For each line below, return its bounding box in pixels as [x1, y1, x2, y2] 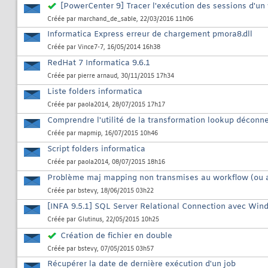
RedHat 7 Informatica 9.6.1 [47, 58, 150, 69]
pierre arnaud [78, 72, 117, 81]
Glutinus [78, 216, 102, 224]
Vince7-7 [78, 44, 103, 52]
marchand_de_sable [78, 16, 136, 24]
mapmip [78, 130, 101, 138]
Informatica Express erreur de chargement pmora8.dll [47, 29, 252, 40]
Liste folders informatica [47, 87, 142, 98]
